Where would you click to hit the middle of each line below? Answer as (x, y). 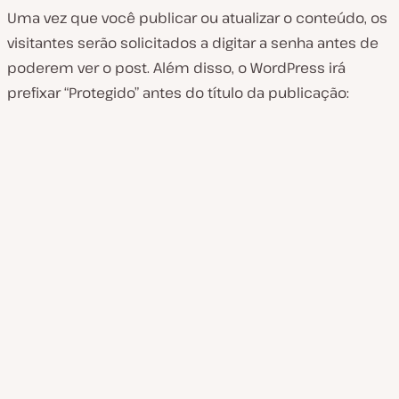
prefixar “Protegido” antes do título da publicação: (178, 93)
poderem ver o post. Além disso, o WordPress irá (176, 68)
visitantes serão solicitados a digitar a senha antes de (193, 43)
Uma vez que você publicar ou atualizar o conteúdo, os (197, 18)
